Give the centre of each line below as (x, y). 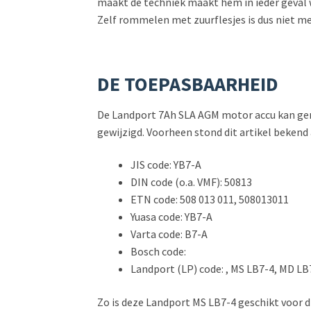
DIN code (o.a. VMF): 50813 (192, 182)
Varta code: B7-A (169, 234)
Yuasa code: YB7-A (172, 217)
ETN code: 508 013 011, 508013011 (210, 200)
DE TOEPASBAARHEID (188, 84)
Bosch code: (159, 252)
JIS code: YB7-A (166, 165)
